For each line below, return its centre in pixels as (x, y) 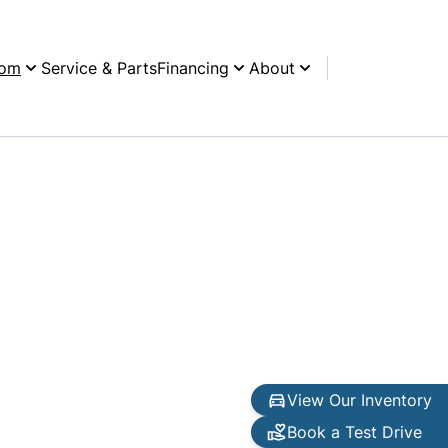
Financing (193, 68)
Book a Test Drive (354, 432)
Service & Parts (99, 68)
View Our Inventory (359, 400)
